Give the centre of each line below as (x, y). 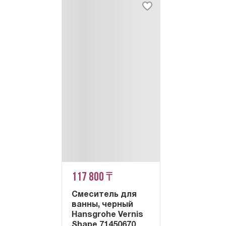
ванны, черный (103, 205)
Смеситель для (104, 194)
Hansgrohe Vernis (108, 215)
